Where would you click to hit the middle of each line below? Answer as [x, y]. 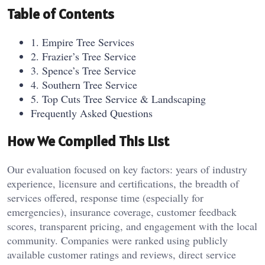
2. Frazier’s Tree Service [83, 56]
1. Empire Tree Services [83, 42]
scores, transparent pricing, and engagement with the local [132, 226]
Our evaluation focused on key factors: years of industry [127, 169]
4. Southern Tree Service [84, 85]
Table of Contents [61, 14]
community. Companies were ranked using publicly [117, 240]
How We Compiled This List [88, 141]
